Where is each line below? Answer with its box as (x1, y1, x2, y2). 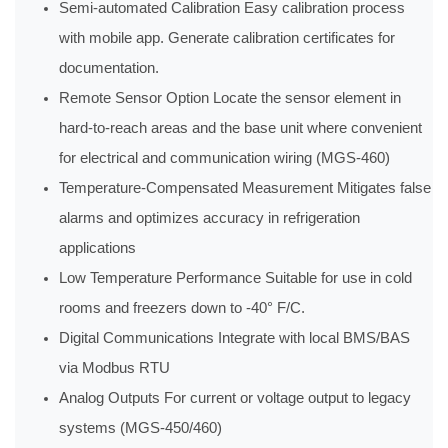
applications (59, 240, 137, 257)
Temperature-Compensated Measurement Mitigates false (59, 180, 432, 197)
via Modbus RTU (59, 360, 171, 377)
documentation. (59, 60, 160, 77)
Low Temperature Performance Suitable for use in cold (59, 270, 413, 287)
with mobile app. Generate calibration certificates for (59, 30, 396, 47)
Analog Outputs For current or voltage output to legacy (59, 390, 412, 407)
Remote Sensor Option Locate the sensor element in (59, 90, 402, 107)
